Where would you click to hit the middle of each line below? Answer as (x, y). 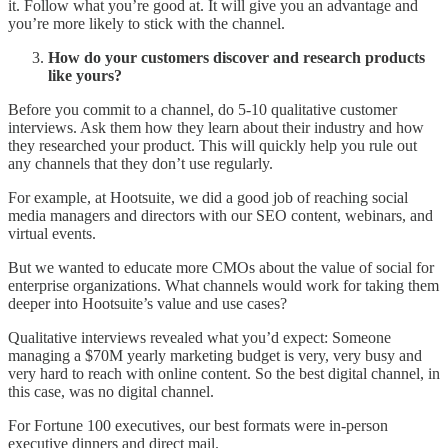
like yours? (87, 76)
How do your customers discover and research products (236, 58)
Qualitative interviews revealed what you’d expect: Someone (199, 338)
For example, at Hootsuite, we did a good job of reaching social (208, 198)
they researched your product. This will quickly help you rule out (212, 146)
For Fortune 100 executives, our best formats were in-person (198, 426)
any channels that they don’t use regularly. (142, 164)
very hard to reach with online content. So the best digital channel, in (224, 374)
